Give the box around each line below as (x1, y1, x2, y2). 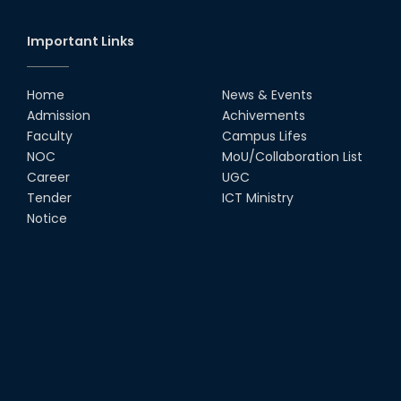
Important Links (27, 31, 134, 50)
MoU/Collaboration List (222, 147, 363, 166)
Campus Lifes (222, 126, 307, 145)
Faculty (27, 126, 73, 145)
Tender (27, 188, 72, 207)
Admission (27, 106, 90, 124)
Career (27, 167, 70, 186)
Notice (27, 209, 67, 227)
